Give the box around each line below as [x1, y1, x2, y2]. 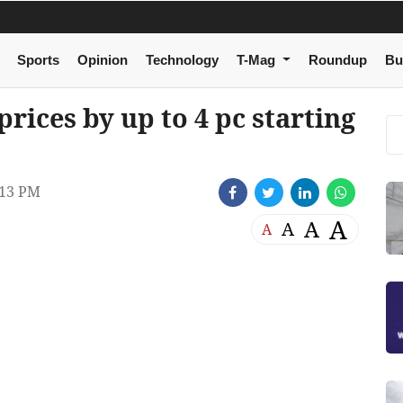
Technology [145, 52, 219, 68]
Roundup [308, 52, 367, 68]
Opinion [76, 52, 128, 68]
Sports [16, 52, 59, 68]
